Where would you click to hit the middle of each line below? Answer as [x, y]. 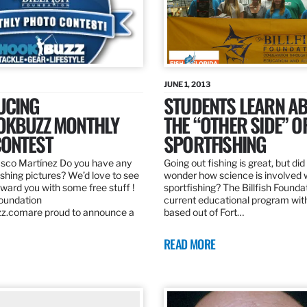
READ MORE [190, 244]
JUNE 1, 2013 [187, 85]
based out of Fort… [204, 212]
